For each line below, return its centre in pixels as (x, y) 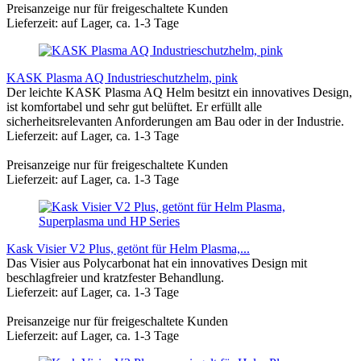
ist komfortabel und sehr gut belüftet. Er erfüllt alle (134, 106)
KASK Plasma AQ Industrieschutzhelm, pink (122, 77)
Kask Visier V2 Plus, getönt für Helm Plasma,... (128, 248)
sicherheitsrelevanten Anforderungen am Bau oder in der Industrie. (175, 121)
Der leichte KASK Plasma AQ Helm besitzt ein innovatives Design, (179, 92)
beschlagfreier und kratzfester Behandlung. (115, 277)
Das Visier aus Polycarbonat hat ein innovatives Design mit (157, 263)
